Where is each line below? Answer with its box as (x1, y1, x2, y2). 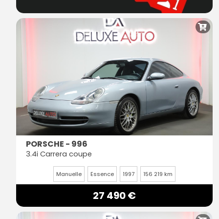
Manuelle (56, 170, 82, 178)
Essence (90, 170, 114, 178)
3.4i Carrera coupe (26, 149, 92, 159)
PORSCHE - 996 (26, 138, 88, 150)
